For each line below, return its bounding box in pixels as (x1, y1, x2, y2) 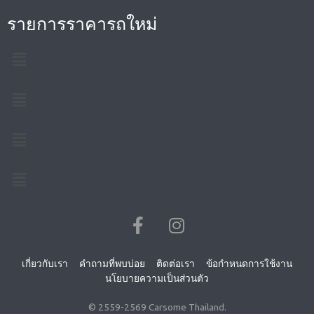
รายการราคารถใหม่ (7, 13, 157, 34)
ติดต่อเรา (156, 258, 195, 270)
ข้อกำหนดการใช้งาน (206, 258, 292, 270)
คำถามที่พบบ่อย (79, 258, 145, 270)
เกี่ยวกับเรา (22, 258, 68, 270)
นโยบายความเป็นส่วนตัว (105, 273, 209, 285)
